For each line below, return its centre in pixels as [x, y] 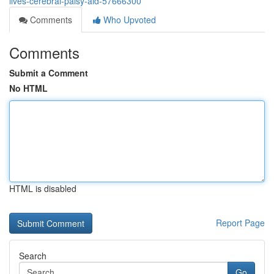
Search [33, 256]
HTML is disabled [43, 188]
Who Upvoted [128, 20]
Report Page [240, 223]
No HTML [28, 88]
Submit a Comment [49, 73]
